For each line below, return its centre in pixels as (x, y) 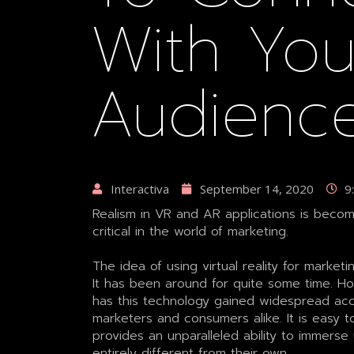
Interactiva (139, 188)
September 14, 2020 (256, 188)
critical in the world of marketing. (190, 231)
